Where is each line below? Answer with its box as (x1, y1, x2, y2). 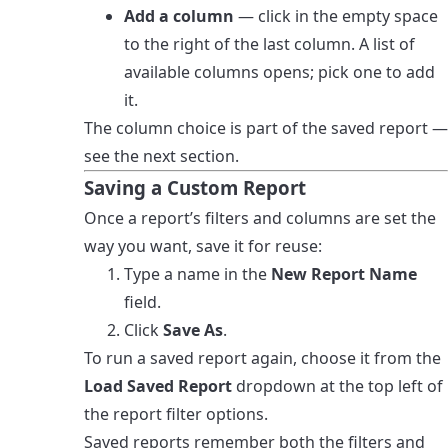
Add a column (124, 4, 234, 27)
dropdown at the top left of (232, 374, 443, 397)
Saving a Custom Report (84, 174, 306, 200)
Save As (163, 318, 223, 341)
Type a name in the (124, 262, 271, 285)
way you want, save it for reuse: (84, 234, 322, 257)
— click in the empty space (234, 4, 438, 27)
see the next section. (84, 144, 239, 167)
